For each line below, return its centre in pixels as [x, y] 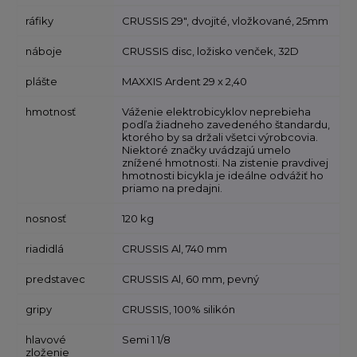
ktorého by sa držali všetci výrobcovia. [220, 137]
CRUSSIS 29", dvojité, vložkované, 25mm [226, 21]
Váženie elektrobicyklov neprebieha [217, 112]
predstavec [56, 279]
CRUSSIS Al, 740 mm [175, 249]
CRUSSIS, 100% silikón [179, 310]
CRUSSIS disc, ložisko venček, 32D [211, 51]
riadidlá [45, 249]
